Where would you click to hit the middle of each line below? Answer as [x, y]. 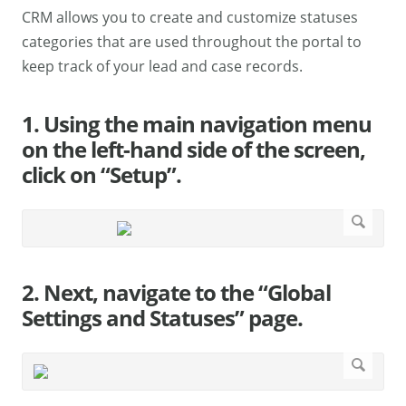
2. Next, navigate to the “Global [176, 293]
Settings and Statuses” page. [162, 318]
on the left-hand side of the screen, [193, 150]
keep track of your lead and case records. [162, 67]
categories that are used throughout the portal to [192, 42]
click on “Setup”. [101, 175]
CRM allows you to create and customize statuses [190, 18]
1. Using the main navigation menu [197, 124]
